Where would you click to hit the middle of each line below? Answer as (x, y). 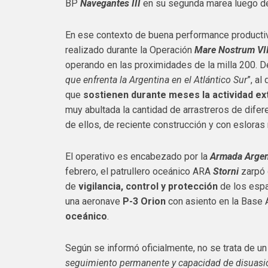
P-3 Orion (144, 201)
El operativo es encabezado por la (138, 156)
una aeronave (94, 201)
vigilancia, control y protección (148, 186)
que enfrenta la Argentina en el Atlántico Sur (156, 80)
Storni (226, 171)
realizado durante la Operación (130, 50)
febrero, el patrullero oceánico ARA (139, 171)
